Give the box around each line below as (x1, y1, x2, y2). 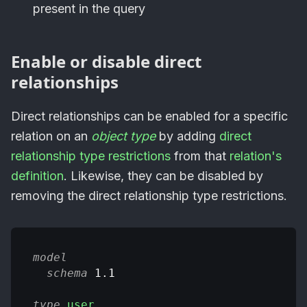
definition (11, 169, 64, 184)
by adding (156, 129, 219, 144)
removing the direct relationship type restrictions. (11, 188, 287, 204)
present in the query (33, 1, 145, 16)
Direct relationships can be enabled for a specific (11, 109, 288, 124)
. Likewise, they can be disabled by (64, 169, 263, 184)
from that (171, 149, 230, 164)
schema (47, 267, 88, 280)
